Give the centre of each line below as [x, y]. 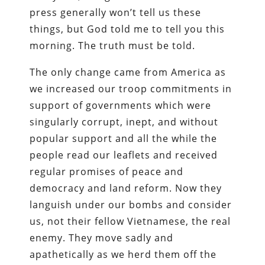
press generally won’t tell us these [116, 12]
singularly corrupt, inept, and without [124, 122]
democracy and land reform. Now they [126, 188]
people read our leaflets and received [124, 155]
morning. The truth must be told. [113, 45]
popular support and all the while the [124, 138]
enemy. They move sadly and [102, 237]
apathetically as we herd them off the [123, 254]
